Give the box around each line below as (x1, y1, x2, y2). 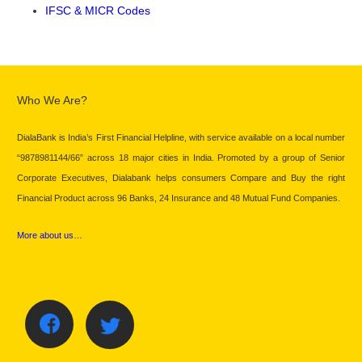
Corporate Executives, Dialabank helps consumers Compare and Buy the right (17, 173, 345, 183)
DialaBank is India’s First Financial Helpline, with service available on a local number (17, 133, 345, 143)
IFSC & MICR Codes (45, 4, 150, 18)
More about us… (17, 230, 82, 241)
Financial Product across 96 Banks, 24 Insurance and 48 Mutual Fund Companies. (17, 193, 340, 204)
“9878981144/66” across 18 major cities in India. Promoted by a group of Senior (17, 153, 345, 163)
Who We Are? (17, 94, 87, 107)
